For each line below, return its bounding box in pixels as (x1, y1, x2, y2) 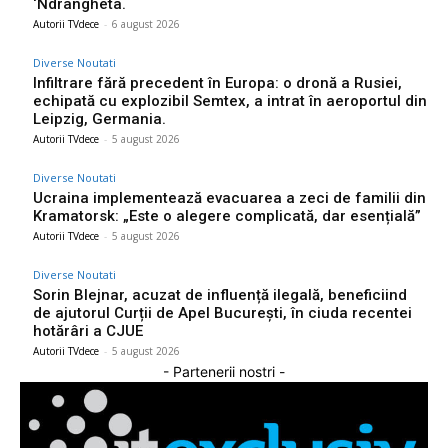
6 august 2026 (112, 16, 180, 31)
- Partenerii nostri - (163, 362, 285, 380)
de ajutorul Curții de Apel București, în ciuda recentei (33, 303, 412, 322)
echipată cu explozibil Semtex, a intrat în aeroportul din (33, 91, 427, 110)
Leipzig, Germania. (33, 109, 166, 128)
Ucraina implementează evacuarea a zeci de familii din (33, 188, 426, 207)
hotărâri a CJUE (33, 321, 143, 340)
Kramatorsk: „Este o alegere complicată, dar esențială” (33, 206, 421, 225)
